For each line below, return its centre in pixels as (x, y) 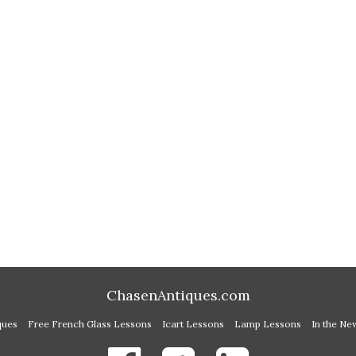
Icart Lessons (193, 324)
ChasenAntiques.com (178, 296)
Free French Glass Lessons (90, 324)
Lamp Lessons (268, 324)
